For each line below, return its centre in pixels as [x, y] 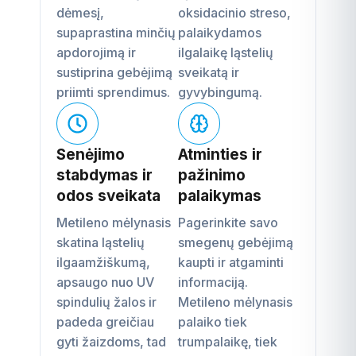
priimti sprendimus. [113, 92]
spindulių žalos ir [106, 302]
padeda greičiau [105, 321]
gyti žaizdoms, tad [111, 341]
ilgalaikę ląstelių [226, 52]
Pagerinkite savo [228, 222]
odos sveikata [108, 195]
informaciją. [213, 282]
